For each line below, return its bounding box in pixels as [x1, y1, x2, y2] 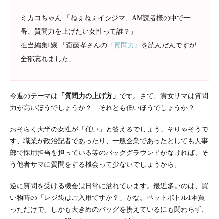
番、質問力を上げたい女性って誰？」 [20, 28, 137, 36]
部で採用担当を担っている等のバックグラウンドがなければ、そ [10, 149, 208, 156]
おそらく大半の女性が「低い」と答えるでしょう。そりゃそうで [10, 125, 208, 133]
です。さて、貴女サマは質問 [119, 92, 208, 100]
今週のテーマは [10, 92, 58, 100]
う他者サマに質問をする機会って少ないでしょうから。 [10, 160, 181, 168]
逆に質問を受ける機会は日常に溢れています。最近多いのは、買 [10, 182, 208, 190]
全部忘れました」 [20, 55, 75, 63]
